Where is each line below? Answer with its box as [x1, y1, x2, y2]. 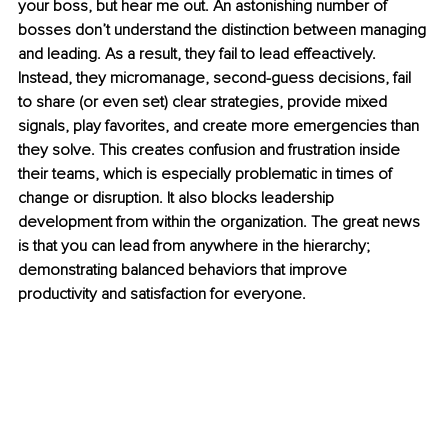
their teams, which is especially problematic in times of [18, 164, 396, 185]
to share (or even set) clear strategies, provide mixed [18, 92, 391, 113]
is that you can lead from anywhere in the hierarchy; [18, 236, 374, 257]
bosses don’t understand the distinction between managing [18, 20, 430, 41]
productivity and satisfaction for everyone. [18, 284, 310, 305]
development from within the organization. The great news [18, 212, 424, 233]
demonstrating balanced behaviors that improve [18, 260, 351, 281]
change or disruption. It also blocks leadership [18, 188, 338, 209]
